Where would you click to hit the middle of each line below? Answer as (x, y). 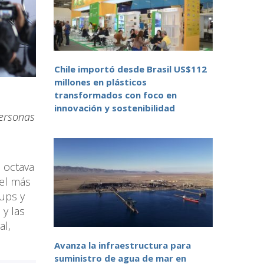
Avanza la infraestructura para (123, 245)
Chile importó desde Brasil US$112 (131, 69)
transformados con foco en (115, 95)
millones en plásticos (100, 82)
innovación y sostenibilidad (115, 108)
